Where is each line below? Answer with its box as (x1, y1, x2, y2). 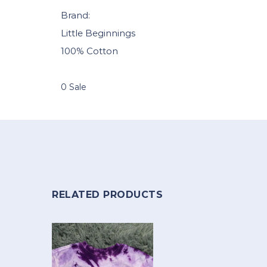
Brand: (61, 10, 90, 21)
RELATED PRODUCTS (52, 189, 163, 201)
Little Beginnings (61, 27, 135, 39)
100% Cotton (61, 45, 118, 57)
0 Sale (61, 82, 86, 93)
